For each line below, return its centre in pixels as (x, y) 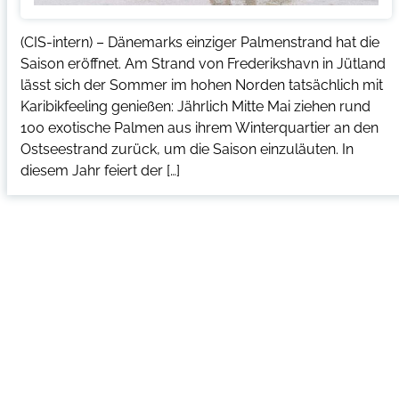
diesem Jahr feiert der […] (100, 170)
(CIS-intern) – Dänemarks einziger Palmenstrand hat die (199, 42)
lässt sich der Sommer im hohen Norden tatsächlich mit (201, 85)
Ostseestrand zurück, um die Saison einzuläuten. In (187, 149)
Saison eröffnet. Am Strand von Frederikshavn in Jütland (203, 63)
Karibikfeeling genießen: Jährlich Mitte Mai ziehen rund (195, 106)
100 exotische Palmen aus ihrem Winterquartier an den (199, 127)
